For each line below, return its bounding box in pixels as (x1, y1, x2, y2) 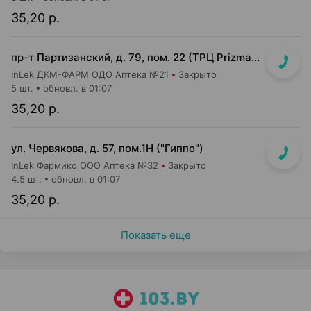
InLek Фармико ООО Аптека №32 (11, 160, 158, 171)
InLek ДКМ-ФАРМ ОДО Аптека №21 (11, 69, 169, 80)
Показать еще (120, 228, 191, 242)
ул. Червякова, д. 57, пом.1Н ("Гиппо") (11, 142, 203, 155)
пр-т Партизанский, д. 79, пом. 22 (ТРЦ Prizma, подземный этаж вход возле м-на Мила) (251, 51, 260, 64)
